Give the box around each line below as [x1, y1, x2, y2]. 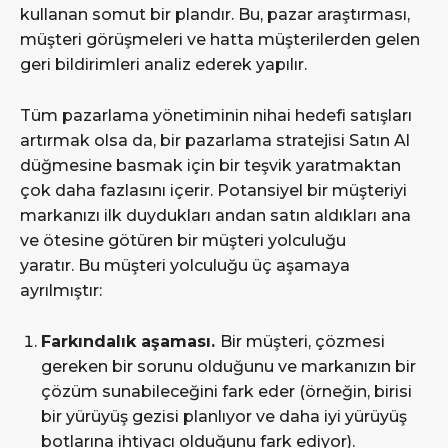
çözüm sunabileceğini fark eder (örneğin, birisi [41, 381, 412, 401]
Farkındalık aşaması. [41, 331, 220, 351]
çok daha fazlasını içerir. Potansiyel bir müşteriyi [20, 180, 407, 200]
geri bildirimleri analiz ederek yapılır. [20, 54, 307, 74]
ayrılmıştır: [20, 280, 102, 300]
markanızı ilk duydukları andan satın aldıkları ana [20, 205, 411, 225]
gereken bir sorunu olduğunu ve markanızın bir [41, 356, 416, 376]
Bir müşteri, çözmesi [220, 331, 385, 351]
